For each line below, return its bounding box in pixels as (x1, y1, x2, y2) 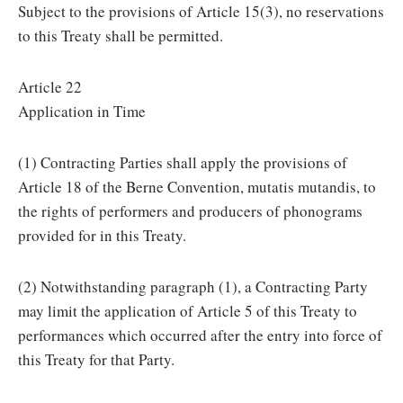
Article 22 (18, 76, 82, 97)
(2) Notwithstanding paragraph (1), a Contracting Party (18, 276, 368, 297)
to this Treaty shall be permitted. (18, 25, 223, 46)
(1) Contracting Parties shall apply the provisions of (18, 152, 347, 173)
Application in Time (18, 101, 146, 121)
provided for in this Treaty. (18, 225, 186, 246)
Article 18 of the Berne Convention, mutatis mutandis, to (18, 176, 376, 197)
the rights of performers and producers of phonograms (18, 201, 363, 221)
